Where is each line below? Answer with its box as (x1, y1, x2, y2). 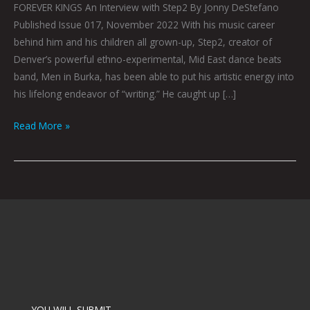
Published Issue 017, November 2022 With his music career (14, 18, 275, 32)
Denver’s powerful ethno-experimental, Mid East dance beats (14, 53, 282, 66)
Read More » (14, 118, 70, 132)
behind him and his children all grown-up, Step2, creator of (14, 35, 272, 49)
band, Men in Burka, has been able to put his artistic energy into (14, 70, 294, 84)
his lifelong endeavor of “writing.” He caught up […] (14, 87, 236, 101)
